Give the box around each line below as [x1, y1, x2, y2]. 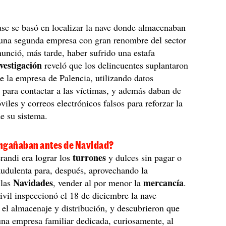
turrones [73, 151, 109, 164]
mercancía [143, 176, 184, 189]
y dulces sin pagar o [108, 151, 182, 163]
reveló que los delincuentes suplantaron [44, 59, 189, 71]
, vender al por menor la [53, 177, 144, 189]
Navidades [13, 176, 53, 189]
